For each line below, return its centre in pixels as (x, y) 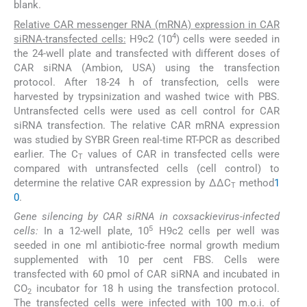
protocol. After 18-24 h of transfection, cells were (147, 82)
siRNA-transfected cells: (70, 39)
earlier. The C (46, 154)
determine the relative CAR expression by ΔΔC (122, 183)
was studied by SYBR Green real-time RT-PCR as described (147, 139)
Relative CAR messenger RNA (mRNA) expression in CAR (147, 24)
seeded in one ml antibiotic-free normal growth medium (147, 246)
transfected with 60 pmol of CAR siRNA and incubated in (147, 274)
